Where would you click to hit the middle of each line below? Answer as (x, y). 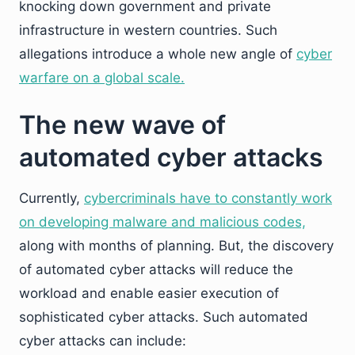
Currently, (52, 198)
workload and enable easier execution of (149, 293)
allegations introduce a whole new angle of (158, 54)
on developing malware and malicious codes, (162, 222)
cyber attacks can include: (103, 341)
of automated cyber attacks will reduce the (156, 269)
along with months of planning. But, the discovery (176, 246)
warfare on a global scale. (102, 78)
